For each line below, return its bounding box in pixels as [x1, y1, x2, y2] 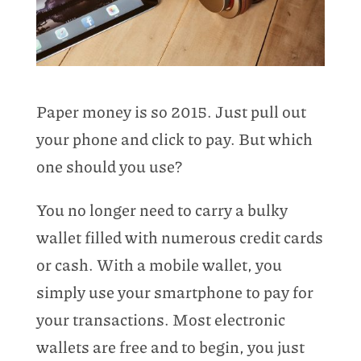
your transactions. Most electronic [35, 307, 285, 330]
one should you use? [35, 154, 182, 177]
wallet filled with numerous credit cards [35, 225, 323, 248]
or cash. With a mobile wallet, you [35, 252, 282, 276]
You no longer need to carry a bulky [35, 197, 288, 221]
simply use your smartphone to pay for [35, 280, 313, 303]
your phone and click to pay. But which [35, 127, 313, 150]
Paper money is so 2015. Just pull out [35, 99, 306, 122]
